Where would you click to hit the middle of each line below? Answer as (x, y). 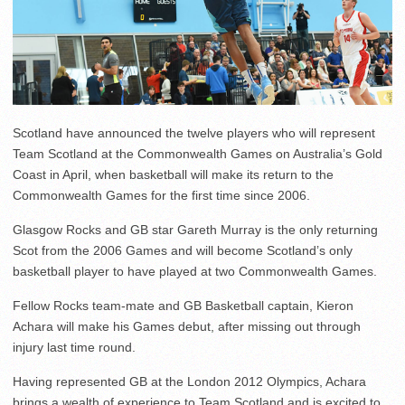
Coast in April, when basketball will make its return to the (173, 175)
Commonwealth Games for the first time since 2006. (161, 196)
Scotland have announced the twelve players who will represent (194, 133)
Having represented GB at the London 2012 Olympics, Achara (189, 382)
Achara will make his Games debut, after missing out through (187, 327)
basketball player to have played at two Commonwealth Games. (195, 272)
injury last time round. (74, 348)
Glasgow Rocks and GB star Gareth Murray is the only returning (195, 230)
